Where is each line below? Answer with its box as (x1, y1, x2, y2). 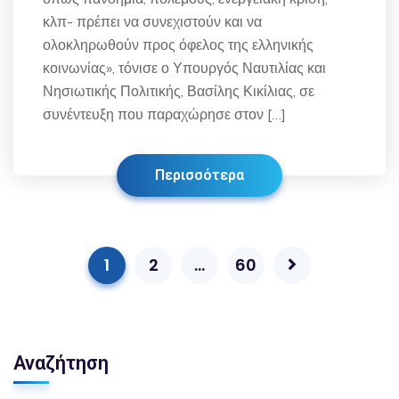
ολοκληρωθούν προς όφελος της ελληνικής (43, 35, 313, 53)
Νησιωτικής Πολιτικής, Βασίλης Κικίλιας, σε (43, 81, 314, 100)
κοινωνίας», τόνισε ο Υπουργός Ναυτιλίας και (43, 58, 326, 77)
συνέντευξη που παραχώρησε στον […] (43, 104, 286, 123)
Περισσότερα (155, 166, 244, 183)
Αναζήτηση (13, 351, 109, 374)
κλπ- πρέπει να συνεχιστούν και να (43, 12, 262, 30)
